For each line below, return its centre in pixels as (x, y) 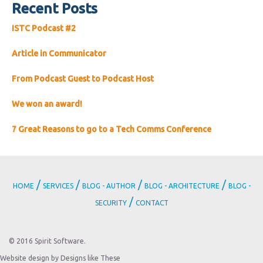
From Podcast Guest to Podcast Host (83, 79)
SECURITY (111, 203)
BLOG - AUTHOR (109, 186)
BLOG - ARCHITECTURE (182, 186)
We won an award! (47, 104)
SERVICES (58, 186)
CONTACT (152, 203)
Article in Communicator (59, 53)
